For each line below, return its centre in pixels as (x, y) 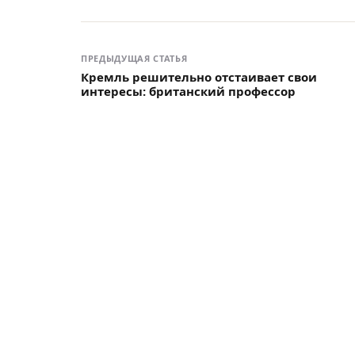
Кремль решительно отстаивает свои (199, 77)
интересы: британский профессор (188, 92)
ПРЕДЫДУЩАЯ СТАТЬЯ (134, 59)
